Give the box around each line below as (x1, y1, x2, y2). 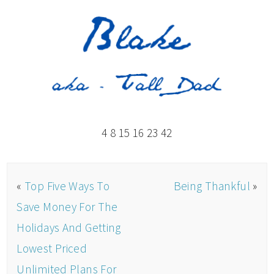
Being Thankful (173, 178, 251, 193)
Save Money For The (17, 199, 118, 214)
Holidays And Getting (17, 220, 121, 235)
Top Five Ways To (24, 178, 110, 193)
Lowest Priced (17, 240, 87, 256)
